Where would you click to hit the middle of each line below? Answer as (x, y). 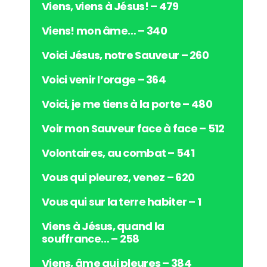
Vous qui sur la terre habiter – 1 (122, 202)
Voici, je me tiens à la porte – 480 (127, 104)
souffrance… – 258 (91, 239)
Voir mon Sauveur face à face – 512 (133, 128)
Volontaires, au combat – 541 (118, 153)
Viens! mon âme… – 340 (104, 31)
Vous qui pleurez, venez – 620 (118, 177)
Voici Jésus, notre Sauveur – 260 (125, 55)
